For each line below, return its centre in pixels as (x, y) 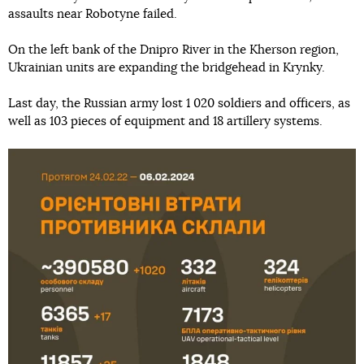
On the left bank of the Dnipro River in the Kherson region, (173, 50)
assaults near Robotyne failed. (93, 14)
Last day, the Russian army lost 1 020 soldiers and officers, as (179, 103)
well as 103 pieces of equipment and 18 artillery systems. (165, 121)
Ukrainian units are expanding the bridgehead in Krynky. (167, 67)
